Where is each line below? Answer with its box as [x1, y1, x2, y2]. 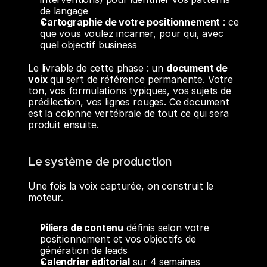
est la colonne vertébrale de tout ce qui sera [28, 107, 229, 119]
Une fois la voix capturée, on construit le [28, 180, 214, 192]
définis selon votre [123, 222, 209, 234]
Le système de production [28, 154, 173, 169]
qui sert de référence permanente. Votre [47, 73, 233, 85]
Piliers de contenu [40, 222, 124, 234]
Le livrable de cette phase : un [28, 62, 166, 74]
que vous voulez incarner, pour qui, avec [40, 27, 223, 39]
